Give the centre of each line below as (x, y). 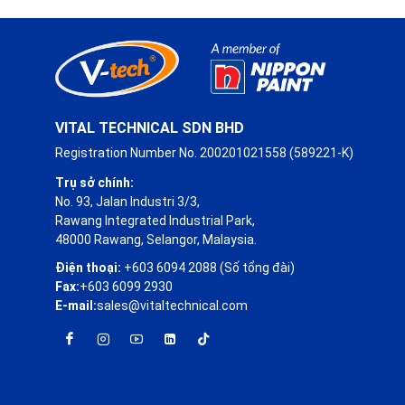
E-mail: (76, 305)
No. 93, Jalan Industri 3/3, (127, 201)
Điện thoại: (88, 267)
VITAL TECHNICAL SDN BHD (150, 127)
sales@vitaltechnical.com (172, 305)
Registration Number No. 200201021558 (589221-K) (204, 152)
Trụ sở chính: (94, 182)
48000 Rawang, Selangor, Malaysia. (156, 239)
